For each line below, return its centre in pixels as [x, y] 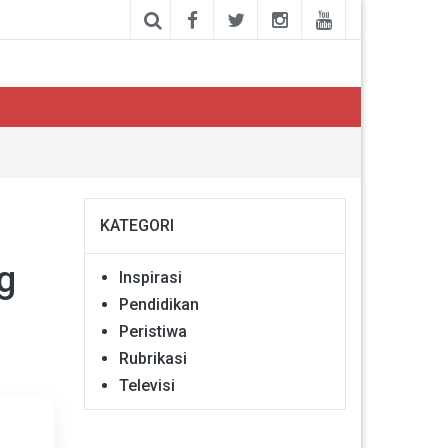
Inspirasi [150, 277]
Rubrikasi [152, 358]
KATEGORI [136, 225]
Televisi [146, 385]
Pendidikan [158, 304]
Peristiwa [152, 331]
